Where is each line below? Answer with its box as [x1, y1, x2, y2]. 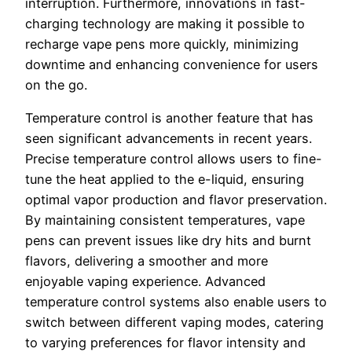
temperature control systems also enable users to [25, 294, 327, 310]
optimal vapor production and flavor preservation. [25, 192, 327, 208]
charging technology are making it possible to [25, 16, 305, 32]
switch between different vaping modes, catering [25, 314, 324, 331]
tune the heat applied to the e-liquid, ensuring [25, 171, 304, 188]
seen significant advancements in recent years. [25, 130, 312, 147]
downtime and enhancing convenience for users [25, 57, 318, 73]
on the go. [25, 77, 87, 93]
